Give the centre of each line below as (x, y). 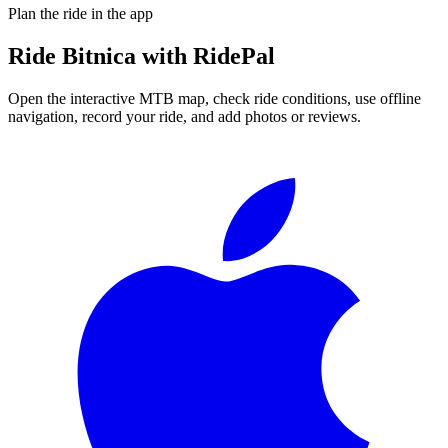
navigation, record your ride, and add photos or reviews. (184, 116)
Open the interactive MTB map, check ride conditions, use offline (214, 98)
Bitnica (99, 55)
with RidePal (205, 55)
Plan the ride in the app (80, 13)
